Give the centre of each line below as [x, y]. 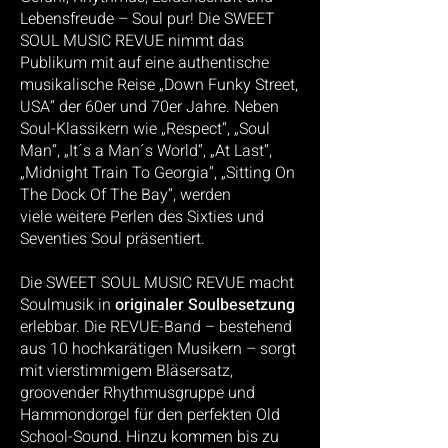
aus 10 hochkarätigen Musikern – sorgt [158, 349]
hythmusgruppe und [184, 393]
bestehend [255, 327]
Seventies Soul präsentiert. [112, 239]
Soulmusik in [67, 305]
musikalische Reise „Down [114, 85]
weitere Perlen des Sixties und [160, 217]
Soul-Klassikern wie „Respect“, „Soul [145, 129]
